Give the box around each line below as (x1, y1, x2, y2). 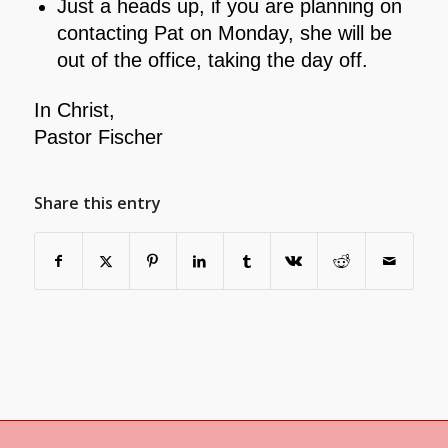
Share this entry (33, 191, 161, 214)
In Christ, (33, 99, 115, 122)
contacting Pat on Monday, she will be (56, 22, 392, 45)
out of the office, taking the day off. (56, 49, 368, 72)
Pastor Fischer (33, 126, 163, 149)
